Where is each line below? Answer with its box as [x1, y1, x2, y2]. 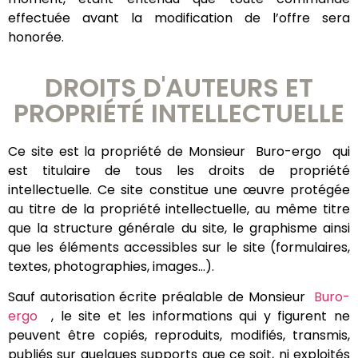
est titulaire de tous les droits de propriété [8, 161, 350, 180]
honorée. [8, 28, 64, 47]
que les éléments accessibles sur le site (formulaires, [8, 237, 350, 257]
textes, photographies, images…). [8, 257, 214, 276]
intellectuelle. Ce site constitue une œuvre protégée [8, 180, 350, 199]
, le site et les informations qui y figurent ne [51, 306, 351, 325]
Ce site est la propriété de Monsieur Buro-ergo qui [8, 141, 350, 161]
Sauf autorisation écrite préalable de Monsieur [8, 287, 314, 306]
